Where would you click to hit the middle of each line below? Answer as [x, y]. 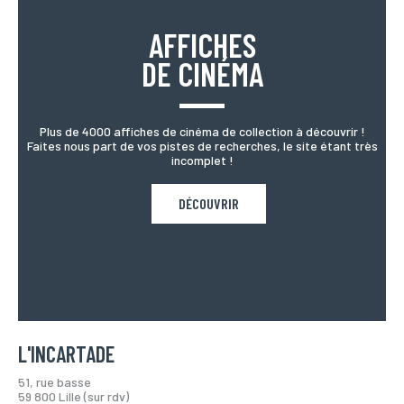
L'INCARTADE [66, 354]
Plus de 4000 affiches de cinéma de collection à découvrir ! [202, 132]
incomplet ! [202, 161]
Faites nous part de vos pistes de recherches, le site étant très [202, 146]
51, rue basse [55, 382]
